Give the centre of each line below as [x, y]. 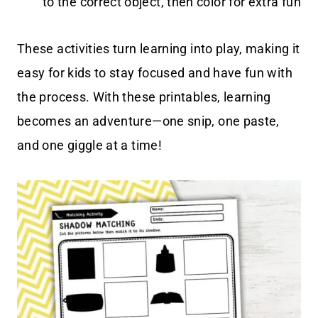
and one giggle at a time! [89, 146]
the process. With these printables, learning [144, 97]
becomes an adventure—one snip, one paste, [148, 121]
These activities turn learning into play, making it [159, 49]
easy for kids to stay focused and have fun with [155, 73]
